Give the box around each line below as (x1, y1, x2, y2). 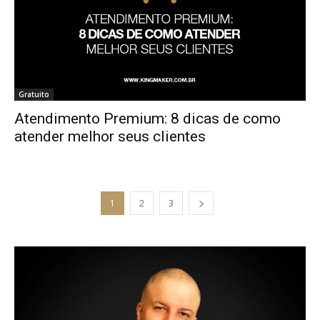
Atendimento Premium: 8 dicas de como (14, 110, 281, 128)
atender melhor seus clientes (14, 128, 206, 146)
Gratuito (19, 89, 49, 100)
